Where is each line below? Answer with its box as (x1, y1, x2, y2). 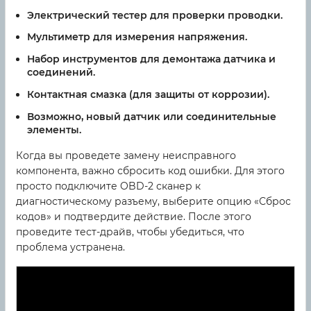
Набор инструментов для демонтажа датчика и (27, 53, 276, 66)
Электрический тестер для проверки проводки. (27, 8, 283, 22)
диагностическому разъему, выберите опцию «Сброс (16, 194, 291, 208)
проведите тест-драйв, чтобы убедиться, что (16, 225, 244, 238)
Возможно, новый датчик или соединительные (27, 110, 276, 123)
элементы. (27, 123, 81, 136)
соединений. (27, 66, 95, 79)
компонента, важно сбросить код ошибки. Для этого (16, 164, 285, 177)
